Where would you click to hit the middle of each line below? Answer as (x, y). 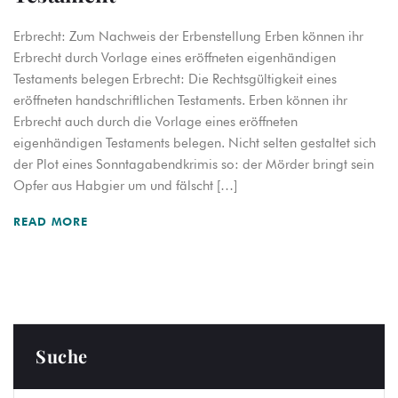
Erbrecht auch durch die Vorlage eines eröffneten (155, 122)
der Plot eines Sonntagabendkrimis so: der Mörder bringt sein (194, 164)
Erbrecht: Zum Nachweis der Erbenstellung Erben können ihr (188, 36)
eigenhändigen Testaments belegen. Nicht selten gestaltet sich (195, 143)
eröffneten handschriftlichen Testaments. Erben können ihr (180, 100)
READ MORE (53, 221)
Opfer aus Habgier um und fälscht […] (125, 186)
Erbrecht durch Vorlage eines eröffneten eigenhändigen (175, 58)
